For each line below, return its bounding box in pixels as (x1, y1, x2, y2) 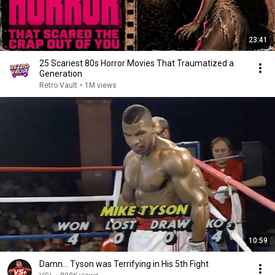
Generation (39, 69, 82, 79)
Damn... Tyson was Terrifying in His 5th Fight (39, 259, 209, 269)
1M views (85, 81, 117, 90)
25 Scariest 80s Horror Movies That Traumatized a (39, 58, 234, 68)
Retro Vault (39, 81, 77, 90)
